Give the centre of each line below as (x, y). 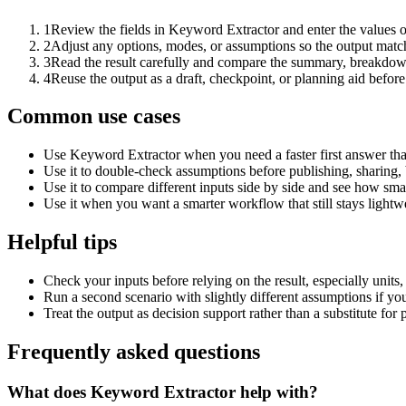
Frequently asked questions (134, 352)
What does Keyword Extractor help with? (163, 391)
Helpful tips (62, 242)
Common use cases (94, 116)
